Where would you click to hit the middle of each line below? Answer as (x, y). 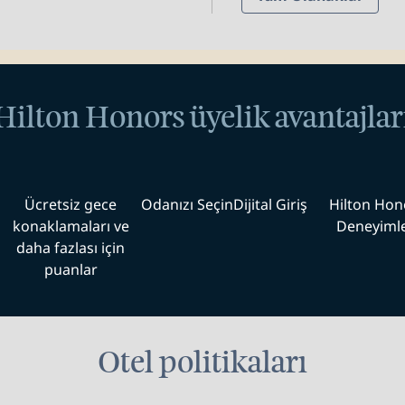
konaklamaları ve (71, 226)
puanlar (71, 269)
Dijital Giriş (270, 204)
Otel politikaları (202, 363)
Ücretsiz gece (71, 204)
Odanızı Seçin (187, 204)
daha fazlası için (71, 248)
